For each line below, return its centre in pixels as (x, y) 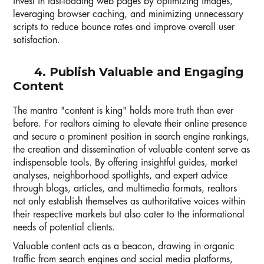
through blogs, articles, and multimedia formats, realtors (125, 189)
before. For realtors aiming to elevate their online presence (130, 124)
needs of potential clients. (64, 228)
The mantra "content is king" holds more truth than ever (123, 111)
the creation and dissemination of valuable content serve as (131, 150)
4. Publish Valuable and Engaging (128, 72)
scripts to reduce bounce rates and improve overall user (124, 27)
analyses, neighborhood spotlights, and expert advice (120, 176)
